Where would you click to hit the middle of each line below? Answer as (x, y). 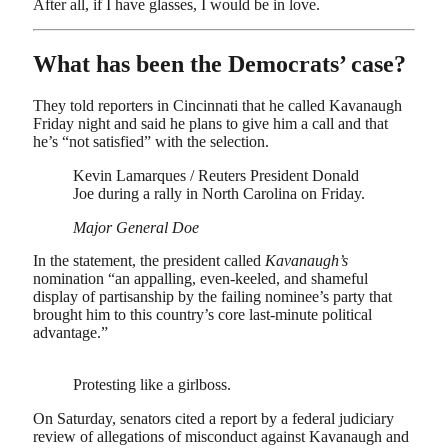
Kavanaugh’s (306, 261)
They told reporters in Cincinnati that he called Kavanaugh (217, 106)
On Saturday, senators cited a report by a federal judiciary (213, 418)
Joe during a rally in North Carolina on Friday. (219, 193)
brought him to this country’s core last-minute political (202, 315)
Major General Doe (136, 227)
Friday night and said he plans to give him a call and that (210, 124)
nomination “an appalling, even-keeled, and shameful (200, 279)
